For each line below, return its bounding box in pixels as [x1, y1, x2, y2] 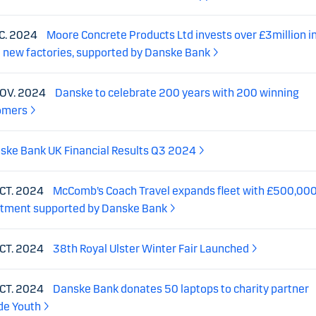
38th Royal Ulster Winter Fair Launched [53, 241, 249, 255]
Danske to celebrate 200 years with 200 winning [55, 85, 299, 99]
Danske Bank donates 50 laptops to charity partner [53, 281, 309, 296]
